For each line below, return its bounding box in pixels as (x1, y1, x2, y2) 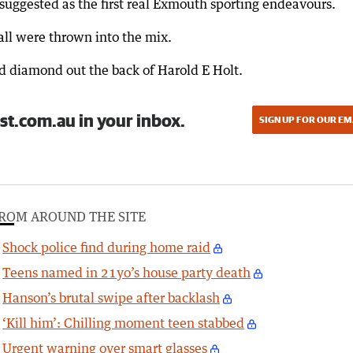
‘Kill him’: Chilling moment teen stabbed (2, 315, 245, 332)
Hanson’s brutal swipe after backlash (2, 290, 221, 307)
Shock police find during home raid (2, 240, 211, 256)
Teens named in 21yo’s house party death (2, 265, 251, 281)
